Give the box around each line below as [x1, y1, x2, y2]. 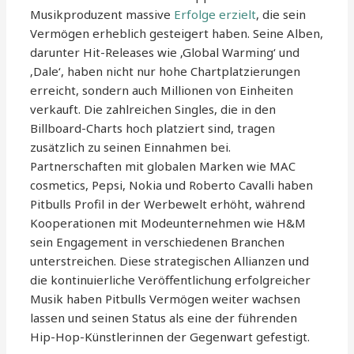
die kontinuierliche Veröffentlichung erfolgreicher [30, 272, 311, 288]
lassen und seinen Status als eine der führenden [30, 310, 298, 326]
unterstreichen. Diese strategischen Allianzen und [30, 253, 310, 269]
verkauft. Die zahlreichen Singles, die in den [30, 101, 277, 118]
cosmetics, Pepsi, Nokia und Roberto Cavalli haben [30, 177, 314, 194]
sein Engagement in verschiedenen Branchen [30, 234, 285, 250]
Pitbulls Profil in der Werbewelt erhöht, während [30, 196, 306, 213]
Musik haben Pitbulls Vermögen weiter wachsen [30, 291, 301, 307]
